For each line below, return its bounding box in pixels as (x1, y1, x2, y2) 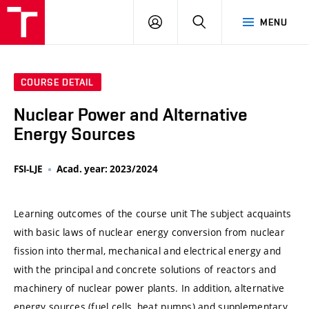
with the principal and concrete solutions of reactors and (14, 262, 276, 276)
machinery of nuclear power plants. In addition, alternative (14, 281, 285, 295)
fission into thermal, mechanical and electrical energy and (14, 243, 281, 257)
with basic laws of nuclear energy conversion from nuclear (14, 225, 285, 239)
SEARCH (206, 16, 243, 27)
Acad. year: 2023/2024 (57, 163, 158, 176)
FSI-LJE (14, 163, 43, 176)
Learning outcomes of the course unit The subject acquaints (14, 206, 292, 220)
